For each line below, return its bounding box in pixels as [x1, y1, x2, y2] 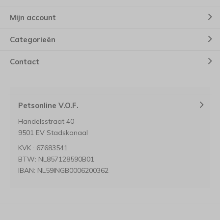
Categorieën [10, 34, 55, 44]
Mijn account [10, 12, 56, 22]
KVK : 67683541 [18, 143, 68, 152]
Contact [10, 56, 39, 66]
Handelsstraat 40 [18, 117, 74, 126]
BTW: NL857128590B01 [18, 155, 94, 164]
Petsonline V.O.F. [18, 100, 79, 110]
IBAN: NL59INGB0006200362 [18, 166, 109, 175]
